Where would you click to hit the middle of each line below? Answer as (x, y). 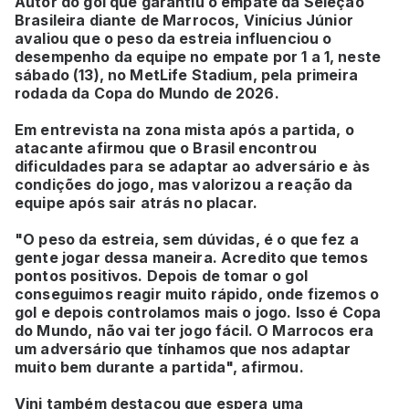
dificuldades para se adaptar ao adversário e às (193, 166)
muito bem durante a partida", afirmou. (159, 367)
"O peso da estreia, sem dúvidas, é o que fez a (187, 239)
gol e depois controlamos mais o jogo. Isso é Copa (198, 312)
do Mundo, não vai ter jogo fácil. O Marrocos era (194, 330)
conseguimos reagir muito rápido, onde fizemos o (197, 294)
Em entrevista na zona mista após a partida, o (184, 129)
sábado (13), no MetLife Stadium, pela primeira (186, 74)
